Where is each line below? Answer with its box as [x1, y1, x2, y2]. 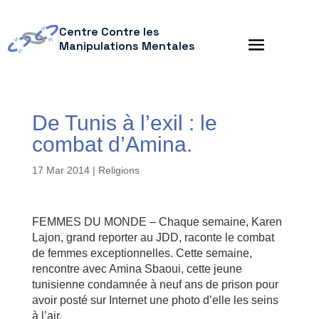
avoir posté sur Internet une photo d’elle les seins [31, 294, 278, 306]
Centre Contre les [58, 24, 159, 39]
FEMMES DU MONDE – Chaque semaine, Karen [31, 216, 282, 228]
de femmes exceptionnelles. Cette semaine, [31, 247, 252, 259]
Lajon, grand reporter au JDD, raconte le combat [31, 231, 274, 244]
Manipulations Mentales [58, 38, 195, 53]
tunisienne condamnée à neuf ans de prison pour [31, 278, 278, 291]
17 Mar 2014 [31, 164, 90, 176]
